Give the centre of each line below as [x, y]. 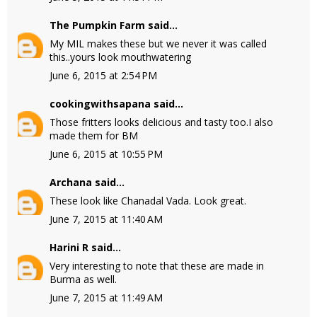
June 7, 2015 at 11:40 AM [106, 219]
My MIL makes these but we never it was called [158, 44]
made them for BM [94, 136]
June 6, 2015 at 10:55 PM [106, 154]
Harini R [69, 247]
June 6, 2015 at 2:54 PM [103, 75]
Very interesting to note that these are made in [157, 266]
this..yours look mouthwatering [120, 57]
